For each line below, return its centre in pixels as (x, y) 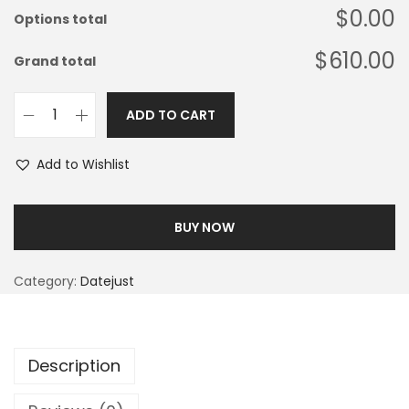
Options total (60, 19)
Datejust (107, 281)
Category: (47, 281)
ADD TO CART (171, 115)
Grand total (55, 61)
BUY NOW (204, 227)
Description (74, 366)
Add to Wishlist (83, 164)
